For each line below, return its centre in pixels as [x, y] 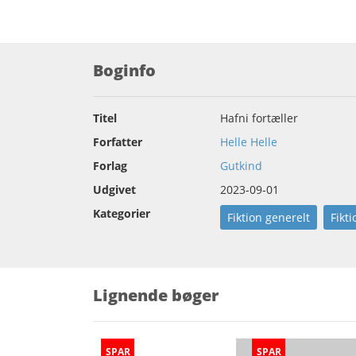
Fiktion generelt [269, 218]
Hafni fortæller [259, 118]
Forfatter [118, 142]
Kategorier [122, 214]
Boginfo [124, 71]
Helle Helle [249, 142]
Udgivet [114, 190]
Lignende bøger [156, 296]
